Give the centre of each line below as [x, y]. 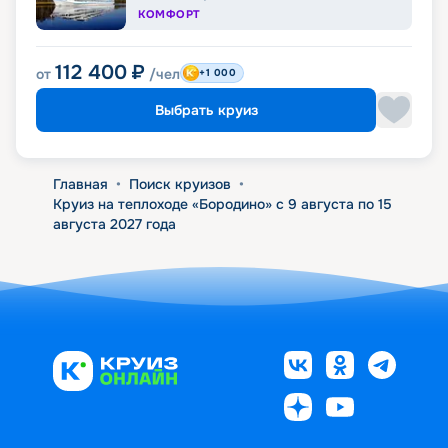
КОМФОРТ [169, 14]
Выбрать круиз [206, 110]
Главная [80, 184]
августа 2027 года [114, 224]
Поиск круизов [179, 184]
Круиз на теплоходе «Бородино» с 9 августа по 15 [222, 204]
